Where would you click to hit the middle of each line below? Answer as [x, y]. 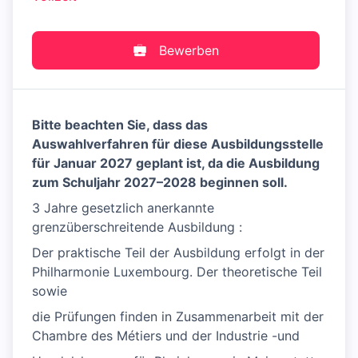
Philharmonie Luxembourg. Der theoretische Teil [177, 272]
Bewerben [189, 50]
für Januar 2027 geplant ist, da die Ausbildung [176, 163]
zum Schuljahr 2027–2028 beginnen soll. [160, 182]
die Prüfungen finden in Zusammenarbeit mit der [178, 316]
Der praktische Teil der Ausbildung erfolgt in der [178, 253]
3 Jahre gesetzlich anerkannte [123, 208]
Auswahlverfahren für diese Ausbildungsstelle [178, 144]
